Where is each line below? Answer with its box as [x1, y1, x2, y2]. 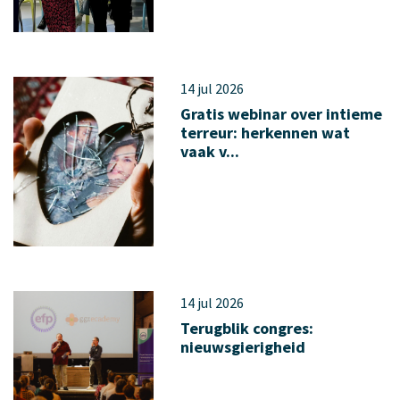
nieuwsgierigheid [179, 337, 305, 357]
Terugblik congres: [179, 318, 313, 338]
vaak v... [179, 141, 239, 162]
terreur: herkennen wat [179, 122, 350, 143]
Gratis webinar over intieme [179, 104, 382, 124]
